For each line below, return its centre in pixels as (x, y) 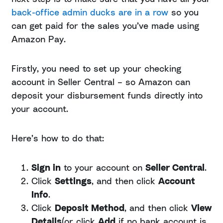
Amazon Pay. (39, 39)
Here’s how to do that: (58, 138)
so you (183, 12)
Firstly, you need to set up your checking (96, 68)
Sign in (46, 167)
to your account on (103, 167)
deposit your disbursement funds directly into (107, 95)
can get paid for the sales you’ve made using (105, 26)
